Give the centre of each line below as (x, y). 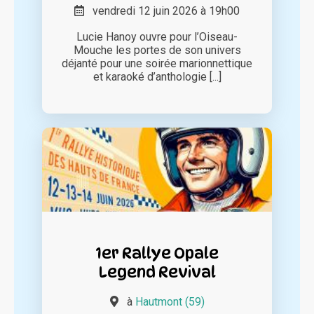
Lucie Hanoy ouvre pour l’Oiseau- (157, 36)
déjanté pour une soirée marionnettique (157, 63)
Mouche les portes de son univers (157, 50)
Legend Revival (157, 271)
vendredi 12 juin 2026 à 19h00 (162, 11)
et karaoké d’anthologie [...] (157, 76)
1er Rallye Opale (157, 252)
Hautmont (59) (170, 301)
